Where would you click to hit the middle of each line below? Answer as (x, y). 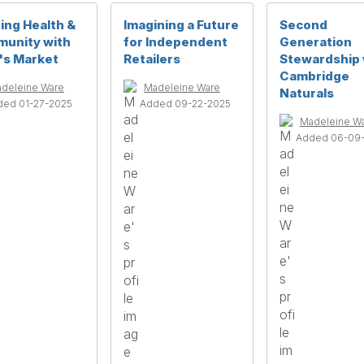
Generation (316, 41)
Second (303, 24)
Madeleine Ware (182, 87)
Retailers (152, 58)
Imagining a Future (181, 24)
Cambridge (314, 76)
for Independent (175, 41)
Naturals (307, 93)
